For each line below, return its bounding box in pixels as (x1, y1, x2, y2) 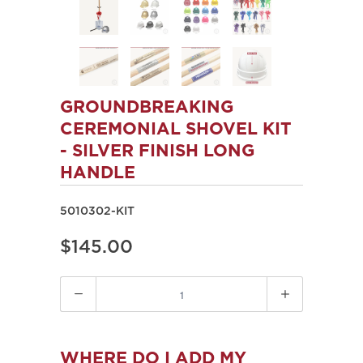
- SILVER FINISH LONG (60, 144, 254, 159)
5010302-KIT (60, 207, 135, 216)
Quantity (60, 279, 113, 293)
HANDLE (60, 166, 135, 181)
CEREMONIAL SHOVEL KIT (60, 122, 292, 137)
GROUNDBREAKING (60, 100, 233, 115)
